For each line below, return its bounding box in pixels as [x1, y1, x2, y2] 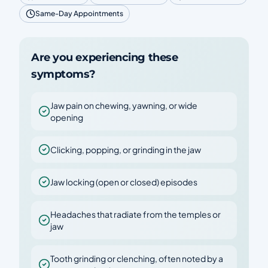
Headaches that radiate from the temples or [50, 209, 221, 220]
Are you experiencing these [31, 51, 178, 64]
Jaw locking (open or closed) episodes [50, 176, 197, 187]
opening [50, 112, 83, 123]
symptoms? [31, 68, 96, 81]
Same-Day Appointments [35, 9, 123, 18]
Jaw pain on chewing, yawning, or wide [50, 100, 197, 111]
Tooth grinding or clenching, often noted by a [50, 253, 223, 264]
